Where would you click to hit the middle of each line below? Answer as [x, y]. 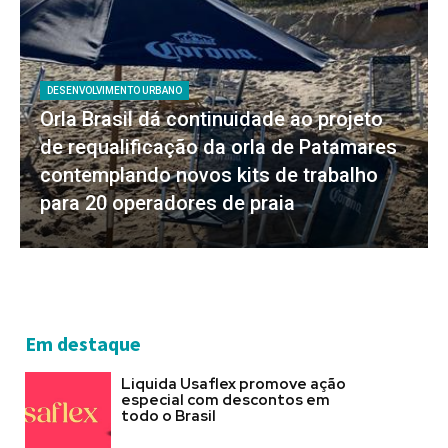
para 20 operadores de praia [167, 202]
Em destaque [83, 343]
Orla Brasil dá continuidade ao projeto [211, 118]
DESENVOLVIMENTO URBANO [114, 90]
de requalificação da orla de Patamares [218, 146]
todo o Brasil [168, 415]
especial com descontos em [225, 399]
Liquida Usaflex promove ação [233, 383]
